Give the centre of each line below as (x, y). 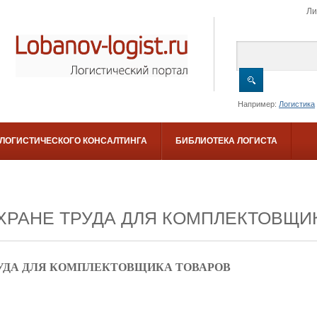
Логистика (297, 104)
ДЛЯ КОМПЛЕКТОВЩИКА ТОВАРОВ (126, 267)
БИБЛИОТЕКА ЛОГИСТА (226, 141)
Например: (258, 104)
